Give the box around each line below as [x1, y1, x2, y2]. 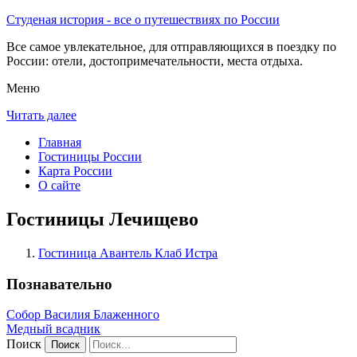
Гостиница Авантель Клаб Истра [38, 245, 218, 260]
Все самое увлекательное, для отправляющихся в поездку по [6, 40, 336, 53]
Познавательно [6, 275, 112, 292]
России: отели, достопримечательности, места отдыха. [6, 54, 303, 68]
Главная [38, 135, 81, 149]
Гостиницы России [38, 150, 142, 163]
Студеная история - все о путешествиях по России [6, 13, 280, 26]
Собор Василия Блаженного [6, 308, 159, 322]
